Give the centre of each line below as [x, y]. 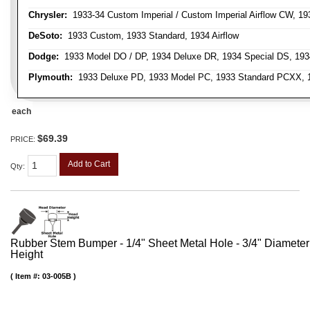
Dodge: [44, 57]
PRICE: [24, 139]
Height [27, 254]
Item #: [29, 276]
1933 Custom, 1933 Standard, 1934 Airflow [151, 36]
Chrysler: [48, 15]
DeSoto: [45, 36]
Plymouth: [51, 77]
